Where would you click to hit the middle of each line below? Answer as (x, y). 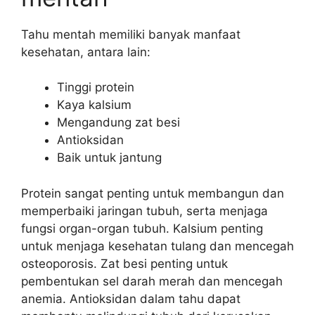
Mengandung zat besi (118, 122)
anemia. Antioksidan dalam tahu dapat (131, 298)
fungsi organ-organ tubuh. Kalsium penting (142, 228)
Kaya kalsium (94, 105)
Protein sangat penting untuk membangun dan (153, 193)
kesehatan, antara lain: (86, 52)
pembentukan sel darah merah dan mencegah (152, 281)
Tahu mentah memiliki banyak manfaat (131, 34)
